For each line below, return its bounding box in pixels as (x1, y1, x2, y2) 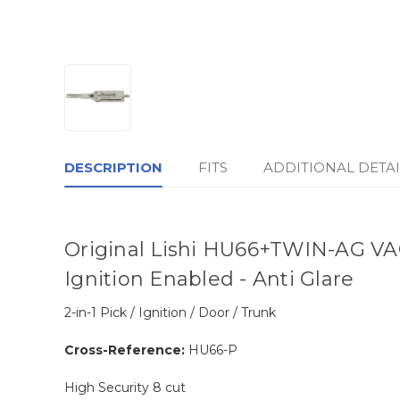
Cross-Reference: (64, 342, 185, 359)
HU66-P (188, 342, 237, 359)
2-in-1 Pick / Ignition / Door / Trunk (64, 304, 276, 321)
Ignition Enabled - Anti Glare (64, 267, 354, 292)
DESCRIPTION (64, 159, 162, 177)
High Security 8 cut (64, 379, 186, 396)
